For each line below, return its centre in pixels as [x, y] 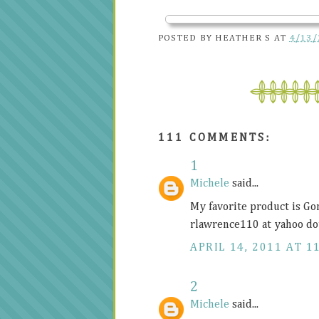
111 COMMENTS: [215, 138]
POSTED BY [187, 38]
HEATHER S [243, 38]
